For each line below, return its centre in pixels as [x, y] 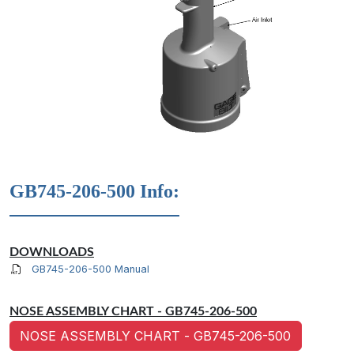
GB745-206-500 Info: [94, 192]
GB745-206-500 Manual [90, 269]
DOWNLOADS [52, 252]
